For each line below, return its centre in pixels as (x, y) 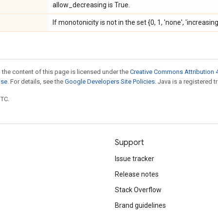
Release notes (137, 174)
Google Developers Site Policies (110, 82)
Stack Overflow (138, 190)
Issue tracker (135, 159)
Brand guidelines (140, 205)
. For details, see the (36, 82)
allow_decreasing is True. (91, 5)
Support (129, 143)
